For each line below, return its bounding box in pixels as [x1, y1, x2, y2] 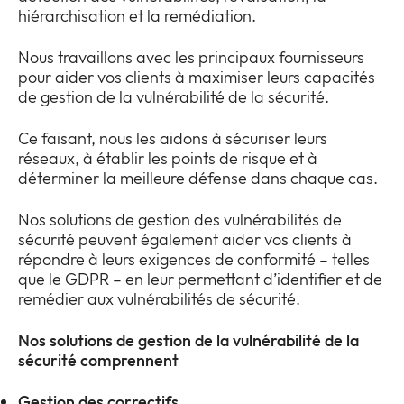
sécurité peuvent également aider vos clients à [18, 228, 352, 250]
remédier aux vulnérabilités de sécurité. [18, 288, 300, 309]
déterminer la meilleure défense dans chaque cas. [18, 167, 378, 188]
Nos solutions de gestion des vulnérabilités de [18, 208, 342, 230]
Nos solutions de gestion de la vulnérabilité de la [18, 329, 359, 351]
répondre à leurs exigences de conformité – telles [18, 248, 370, 270]
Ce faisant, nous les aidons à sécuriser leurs [18, 127, 327, 149]
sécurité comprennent [18, 349, 179, 371]
